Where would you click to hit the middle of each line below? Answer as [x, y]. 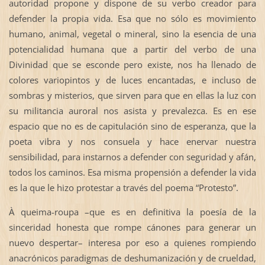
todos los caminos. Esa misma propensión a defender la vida [132, 172]
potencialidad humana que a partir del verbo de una [132, 49]
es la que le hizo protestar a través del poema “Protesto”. [123, 188]
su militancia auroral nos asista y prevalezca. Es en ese [132, 111]
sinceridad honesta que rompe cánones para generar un [132, 227]
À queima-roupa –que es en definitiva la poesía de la [132, 212]
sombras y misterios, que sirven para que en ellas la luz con [132, 96]
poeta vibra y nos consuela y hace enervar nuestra [132, 142]
